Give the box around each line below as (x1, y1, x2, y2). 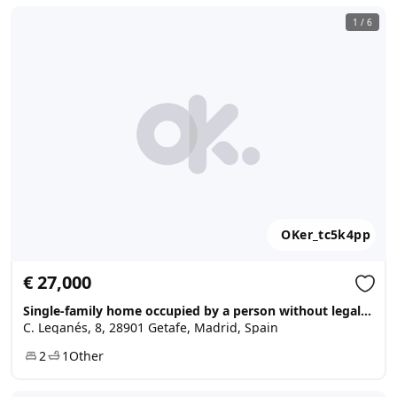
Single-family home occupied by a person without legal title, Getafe (361, 302, 371, 319)
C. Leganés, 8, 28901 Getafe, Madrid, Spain (23, 319, 278, 336)
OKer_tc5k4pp (281, 226, 370, 243)
